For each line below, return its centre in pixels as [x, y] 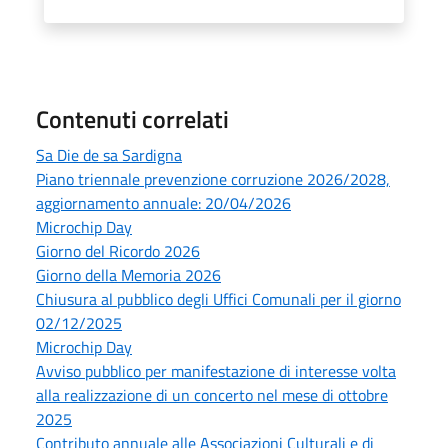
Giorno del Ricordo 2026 [118, 250]
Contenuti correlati [132, 118]
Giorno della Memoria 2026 [128, 274]
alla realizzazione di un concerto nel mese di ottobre [212, 394]
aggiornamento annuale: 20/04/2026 [163, 202]
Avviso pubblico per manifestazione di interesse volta [216, 370]
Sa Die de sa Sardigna [109, 154]
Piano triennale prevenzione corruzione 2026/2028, [213, 178]
